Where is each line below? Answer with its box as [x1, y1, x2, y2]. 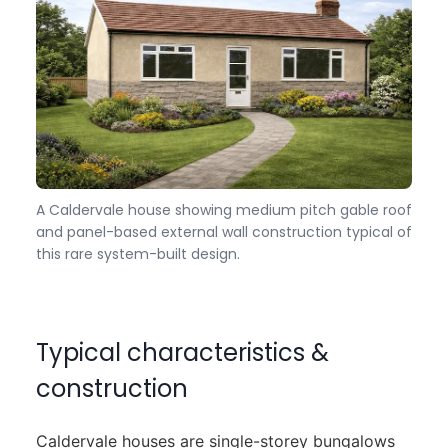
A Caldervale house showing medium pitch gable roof [35, 200, 412, 221]
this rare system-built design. [35, 244, 240, 265]
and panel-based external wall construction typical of [35, 222, 412, 243]
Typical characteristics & [35, 336, 329, 370]
